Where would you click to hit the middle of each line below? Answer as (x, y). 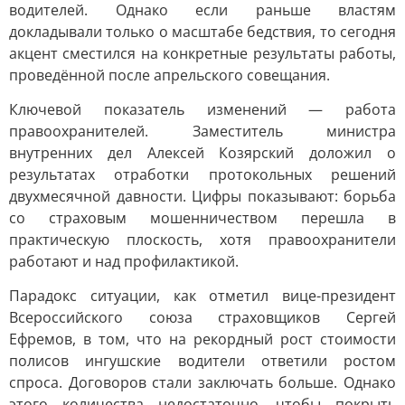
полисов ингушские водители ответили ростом (202, 361)
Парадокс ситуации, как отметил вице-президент (202, 296)
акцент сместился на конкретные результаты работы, (202, 53)
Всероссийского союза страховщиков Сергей (202, 317)
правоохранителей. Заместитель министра (202, 131)
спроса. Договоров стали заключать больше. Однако (202, 382)
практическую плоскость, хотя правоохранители (202, 240)
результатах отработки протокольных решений (202, 174)
